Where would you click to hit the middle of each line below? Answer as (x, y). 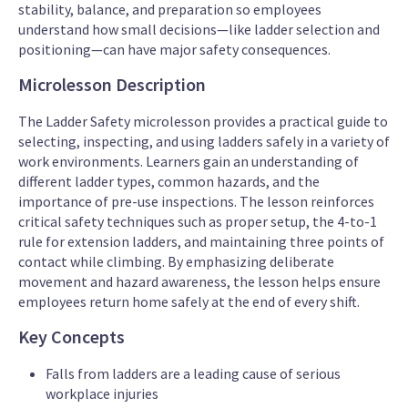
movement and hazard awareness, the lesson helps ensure (199, 281)
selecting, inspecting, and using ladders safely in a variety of (204, 141)
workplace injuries (102, 394)
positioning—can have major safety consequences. (174, 49)
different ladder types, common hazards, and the (169, 181)
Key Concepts (71, 337)
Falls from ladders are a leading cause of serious (193, 374)
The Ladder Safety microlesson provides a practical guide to (203, 121)
